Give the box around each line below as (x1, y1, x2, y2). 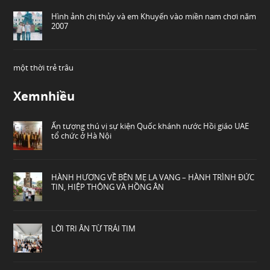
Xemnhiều (13, 87, 75, 104)
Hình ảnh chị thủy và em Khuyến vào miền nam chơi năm (51, 10, 257, 22)
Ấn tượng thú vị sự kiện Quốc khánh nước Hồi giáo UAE (51, 120, 250, 131)
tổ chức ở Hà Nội (51, 130, 112, 141)
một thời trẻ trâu (13, 61, 74, 73)
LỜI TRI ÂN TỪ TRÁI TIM (51, 222, 136, 234)
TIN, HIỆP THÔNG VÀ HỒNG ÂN (51, 181, 165, 192)
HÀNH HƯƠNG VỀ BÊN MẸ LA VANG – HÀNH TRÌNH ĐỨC (51, 171, 255, 183)
